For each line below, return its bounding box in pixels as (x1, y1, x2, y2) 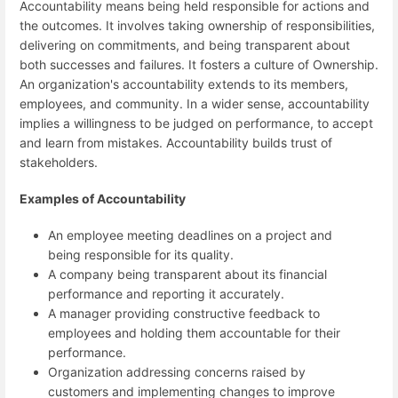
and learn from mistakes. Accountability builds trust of (20, 134, 332, 150)
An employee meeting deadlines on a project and (48, 227, 332, 243)
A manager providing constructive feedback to (48, 306, 320, 322)
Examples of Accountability (20, 190, 186, 206)
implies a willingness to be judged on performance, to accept (20, 115, 373, 131)
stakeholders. (20, 154, 98, 170)
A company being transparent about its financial (48, 267, 327, 283)
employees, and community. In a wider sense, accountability (20, 95, 370, 111)
